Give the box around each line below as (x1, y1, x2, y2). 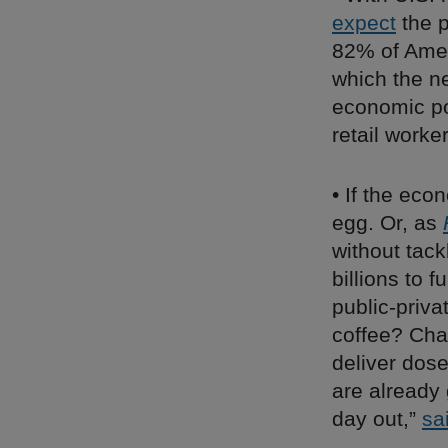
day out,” (332, 407, 422, 430)
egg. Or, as (332, 211, 443, 234)
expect (332, 11, 396, 34)
